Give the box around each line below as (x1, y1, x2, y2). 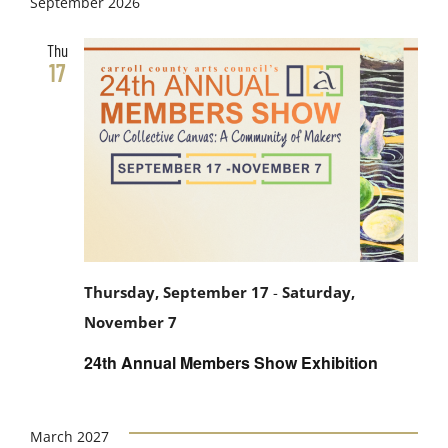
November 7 (84, 312, 177, 334)
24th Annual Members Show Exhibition (84, 350, 378, 374)
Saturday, (282, 282, 355, 304)
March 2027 (30, 426, 109, 446)
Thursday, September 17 (84, 282, 269, 304)
